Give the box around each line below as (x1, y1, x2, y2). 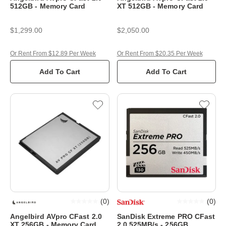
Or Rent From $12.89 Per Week (10, 49, 96, 57)
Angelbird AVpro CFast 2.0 (10, 212, 102, 220)
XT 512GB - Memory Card (117, 2, 204, 10)
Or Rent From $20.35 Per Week (117, 49, 203, 57)
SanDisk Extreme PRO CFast (117, 212, 215, 220)
